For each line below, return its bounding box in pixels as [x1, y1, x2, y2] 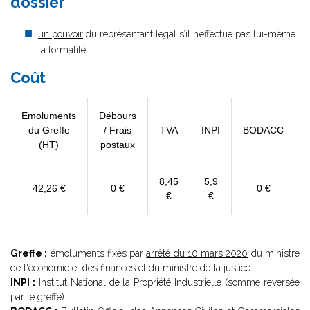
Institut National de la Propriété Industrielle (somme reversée [35, 277, 300, 288]
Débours [99, 110, 136, 121]
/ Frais [104, 125, 131, 136]
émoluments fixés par [47, 248, 147, 259]
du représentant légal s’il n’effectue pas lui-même [83, 28, 295, 39]
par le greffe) [10, 291, 64, 302]
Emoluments [21, 110, 76, 121]
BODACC [243, 125, 284, 136]
